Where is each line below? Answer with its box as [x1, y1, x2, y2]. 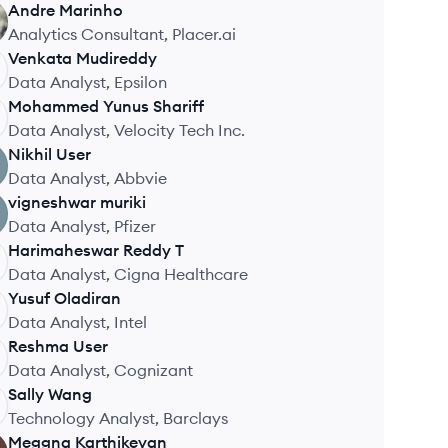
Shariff [153, 96, 204, 116]
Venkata [8, 48, 72, 68]
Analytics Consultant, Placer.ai [8, 24, 236, 44]
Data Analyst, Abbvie [8, 168, 167, 188]
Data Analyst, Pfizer [8, 216, 156, 236]
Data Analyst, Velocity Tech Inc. [8, 120, 245, 140]
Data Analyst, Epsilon [8, 72, 167, 92]
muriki [100, 192, 146, 212]
